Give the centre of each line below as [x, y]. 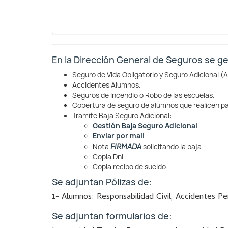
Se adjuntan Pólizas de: [102, 182]
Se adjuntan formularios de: [112, 216]
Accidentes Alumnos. [107, 85]
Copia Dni [108, 157]
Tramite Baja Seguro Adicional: [122, 116]
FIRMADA [126, 146]
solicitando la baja [172, 147]
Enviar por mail [135, 136]
